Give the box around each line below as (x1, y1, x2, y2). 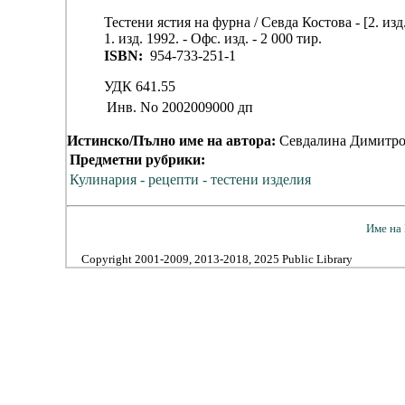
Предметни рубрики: (70, 152, 205, 168)
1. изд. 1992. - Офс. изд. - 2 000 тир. (104, 31, 322, 47)
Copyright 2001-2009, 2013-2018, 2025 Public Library (81, 252, 353, 267)
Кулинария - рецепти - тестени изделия (70, 172, 311, 188)
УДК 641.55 (104, 79, 175, 95)
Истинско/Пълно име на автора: (67, 133, 279, 149)
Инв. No (107, 99, 158, 116)
